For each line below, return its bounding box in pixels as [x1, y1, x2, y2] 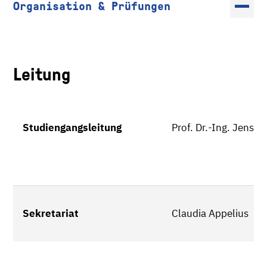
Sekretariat [23, 207, 79, 220]
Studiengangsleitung [23, 121, 122, 134]
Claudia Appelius [172, 207, 249, 220]
